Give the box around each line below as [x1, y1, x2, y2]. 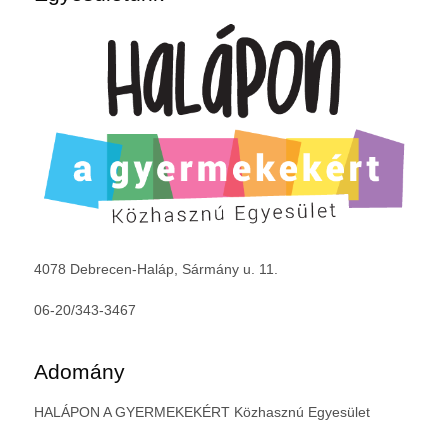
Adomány [33, 360, 125, 384]
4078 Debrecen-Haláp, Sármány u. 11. [33, 261, 278, 278]
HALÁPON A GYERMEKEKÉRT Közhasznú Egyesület [33, 404, 370, 421]
